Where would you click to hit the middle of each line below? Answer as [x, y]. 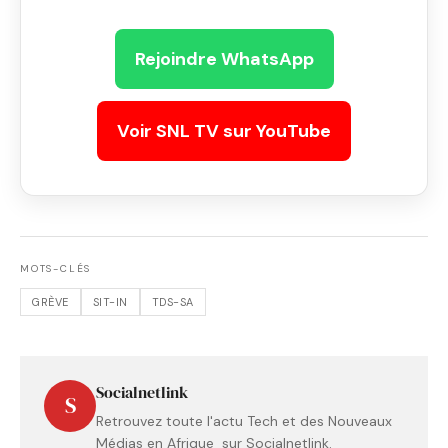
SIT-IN [110, 301]
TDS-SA [172, 301]
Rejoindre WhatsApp [224, 59]
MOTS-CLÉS [56, 269]
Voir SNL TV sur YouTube [224, 131]
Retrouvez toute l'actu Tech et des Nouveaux [244, 421]
